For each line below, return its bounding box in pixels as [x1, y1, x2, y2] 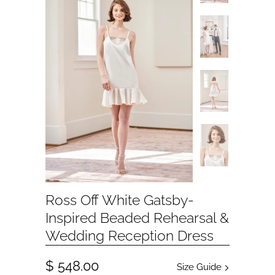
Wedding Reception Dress [45, 228, 214, 244]
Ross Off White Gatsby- [45, 192, 194, 209]
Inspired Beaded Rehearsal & [45, 210, 229, 227]
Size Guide [177, 261, 224, 273]
